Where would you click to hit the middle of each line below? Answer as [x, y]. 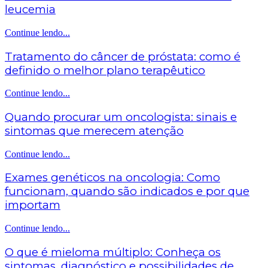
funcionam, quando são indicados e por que [127, 191]
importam [33, 205]
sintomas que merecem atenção [94, 130]
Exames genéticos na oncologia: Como [112, 178]
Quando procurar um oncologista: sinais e [121, 117]
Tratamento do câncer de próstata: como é [123, 56]
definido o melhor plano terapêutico [105, 70]
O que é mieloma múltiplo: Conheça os [113, 252]
